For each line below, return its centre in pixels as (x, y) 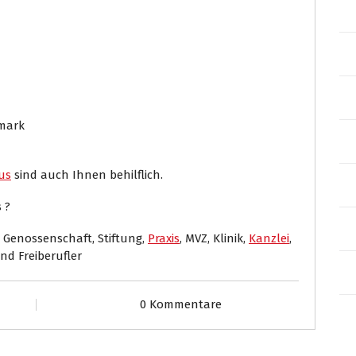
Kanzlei (269, 238)
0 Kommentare (180, 304)
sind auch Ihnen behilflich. (87, 174)
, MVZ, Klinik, (214, 238)
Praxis (164, 238)
